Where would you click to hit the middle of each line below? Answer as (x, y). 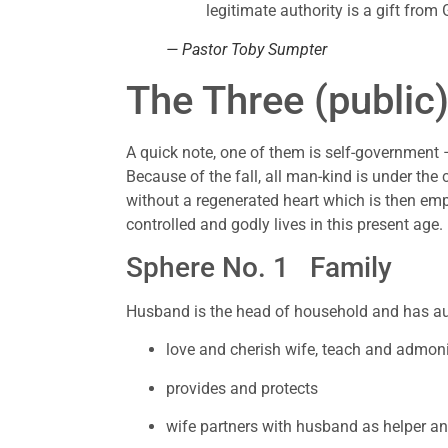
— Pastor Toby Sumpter (247, 49)
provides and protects (242, 388)
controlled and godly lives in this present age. (285, 224)
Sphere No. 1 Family (263, 267)
